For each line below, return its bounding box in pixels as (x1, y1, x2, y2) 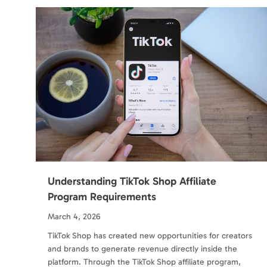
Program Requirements (48, 190, 156, 203)
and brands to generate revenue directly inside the (48, 243, 237, 254)
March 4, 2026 (48, 211, 101, 222)
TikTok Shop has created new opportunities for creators (48, 230, 252, 241)
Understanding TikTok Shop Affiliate (48, 174, 216, 188)
